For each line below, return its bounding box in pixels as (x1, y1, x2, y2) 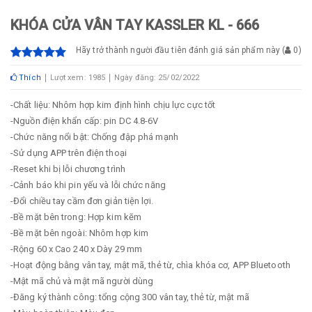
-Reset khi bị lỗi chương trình (10, 164, 125, 174)
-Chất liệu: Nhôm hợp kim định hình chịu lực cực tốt (10, 100, 216, 110)
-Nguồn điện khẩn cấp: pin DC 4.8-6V (10, 116, 159, 126)
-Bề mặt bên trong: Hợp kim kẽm (10, 212, 142, 222)
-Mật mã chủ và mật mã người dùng (10, 276, 154, 286)
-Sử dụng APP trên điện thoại (10, 148, 127, 158)
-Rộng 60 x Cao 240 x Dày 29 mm (10, 244, 142, 254)
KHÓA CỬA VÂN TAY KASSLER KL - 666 (10, 17, 260, 33)
